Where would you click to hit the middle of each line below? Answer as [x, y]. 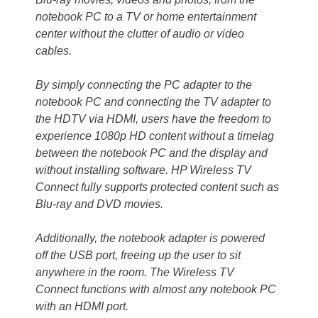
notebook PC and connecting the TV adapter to [153, 102]
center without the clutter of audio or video [140, 34]
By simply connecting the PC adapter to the [144, 85]
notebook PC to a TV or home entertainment [146, 17]
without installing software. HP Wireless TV [143, 170]
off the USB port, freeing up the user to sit [138, 256]
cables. [54, 51]
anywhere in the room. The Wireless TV [135, 273]
